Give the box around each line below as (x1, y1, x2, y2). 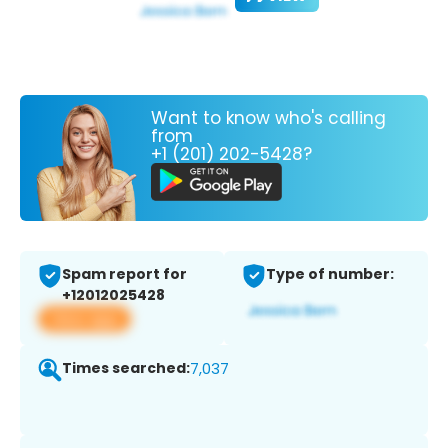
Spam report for (62, 264, 187, 285)
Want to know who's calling (151, 105, 386, 130)
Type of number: (266, 264, 394, 285)
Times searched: (62, 358, 190, 379)
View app (50, 308, 119, 330)
